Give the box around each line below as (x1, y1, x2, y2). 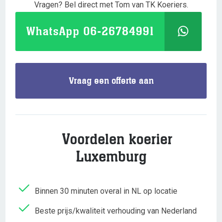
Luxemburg (75, 147, 147, 166)
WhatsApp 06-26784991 (26, 23, 154, 39)
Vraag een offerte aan (68, 74, 154, 87)
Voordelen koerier (50, 129, 172, 149)
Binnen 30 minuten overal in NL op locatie (33, 186, 177, 196)
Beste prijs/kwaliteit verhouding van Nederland (33, 206, 197, 216)
